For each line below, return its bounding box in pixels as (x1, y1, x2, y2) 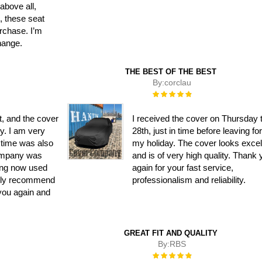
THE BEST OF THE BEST (125, 67, 216, 76)
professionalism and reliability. (132, 174, 246, 185)
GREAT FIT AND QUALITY (123, 228, 218, 237)
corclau (164, 78, 191, 87)
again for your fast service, (132, 162, 234, 173)
